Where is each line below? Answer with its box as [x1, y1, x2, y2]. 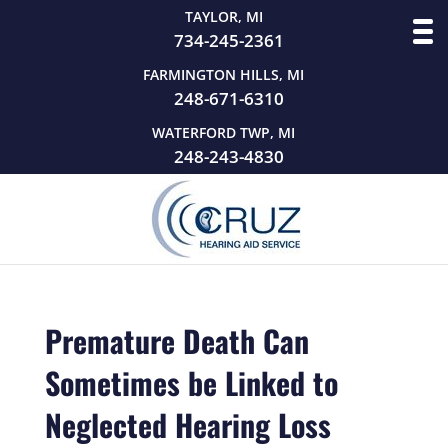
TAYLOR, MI [184, 7, 263, 26]
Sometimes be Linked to [44, 360, 338, 405]
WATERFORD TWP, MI [152, 123, 296, 142]
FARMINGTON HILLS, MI [143, 65, 305, 84]
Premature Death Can [44, 318, 309, 363]
